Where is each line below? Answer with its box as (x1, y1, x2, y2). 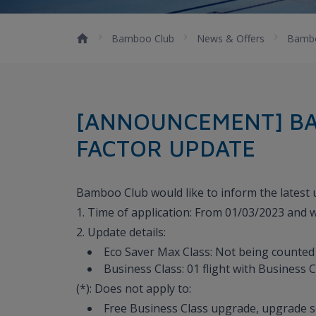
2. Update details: (76, 224, 166, 240)
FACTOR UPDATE (76, 134, 255, 162)
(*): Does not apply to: (76, 280, 191, 296)
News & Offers (197, 31, 265, 45)
